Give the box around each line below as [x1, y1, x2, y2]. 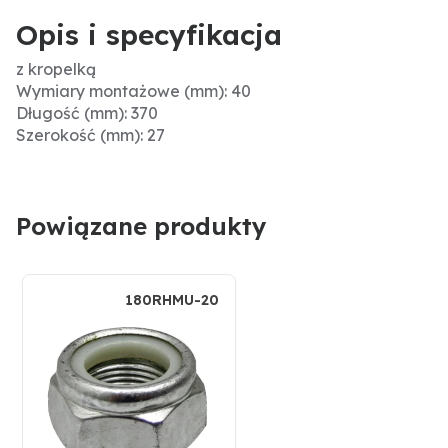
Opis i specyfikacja [16, 17, 282, 53]
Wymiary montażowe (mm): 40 [16, 81, 251, 102]
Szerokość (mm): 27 [16, 125, 165, 146]
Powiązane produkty [16, 211, 267, 242]
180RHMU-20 [125, 291, 219, 310]
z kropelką [16, 59, 96, 80]
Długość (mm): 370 [16, 103, 158, 124]
